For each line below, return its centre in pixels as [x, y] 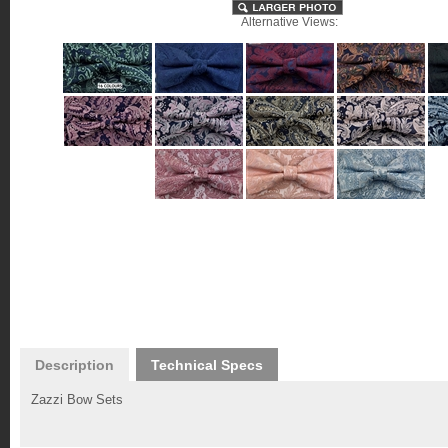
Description [74, 365]
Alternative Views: [289, 22]
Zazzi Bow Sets [77, 399]
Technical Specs [207, 365]
